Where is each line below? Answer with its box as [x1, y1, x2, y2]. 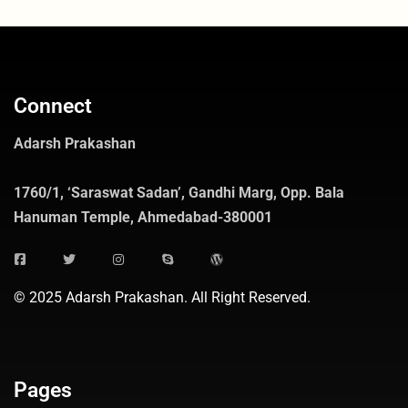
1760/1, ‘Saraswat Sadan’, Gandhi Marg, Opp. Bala [14, 184, 344, 202]
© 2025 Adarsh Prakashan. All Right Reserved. [14, 289, 311, 307]
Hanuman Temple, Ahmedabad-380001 [14, 209, 272, 227]
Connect [14, 94, 92, 119]
